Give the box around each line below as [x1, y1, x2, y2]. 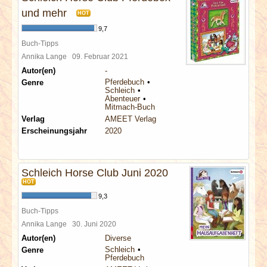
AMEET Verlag [105, 114, 156, 123]
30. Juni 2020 [72, 220, 120, 228]
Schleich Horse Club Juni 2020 [21, 167, 168, 179]
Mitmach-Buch [105, 103, 155, 111]
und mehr [21, 7, 67, 19]
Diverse [105, 234, 131, 243]
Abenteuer [105, 94, 140, 103]
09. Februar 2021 [72, 52, 132, 60]
